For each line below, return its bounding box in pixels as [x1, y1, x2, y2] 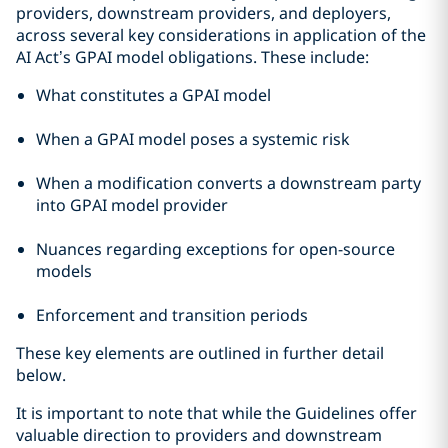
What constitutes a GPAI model [36, 84, 271, 106]
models [36, 260, 92, 282]
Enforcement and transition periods [36, 304, 308, 326]
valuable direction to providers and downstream [16, 424, 382, 446]
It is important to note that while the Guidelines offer [16, 402, 417, 424]
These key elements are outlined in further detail [16, 342, 384, 364]
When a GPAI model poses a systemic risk [36, 128, 350, 150]
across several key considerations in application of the [16, 24, 426, 46]
